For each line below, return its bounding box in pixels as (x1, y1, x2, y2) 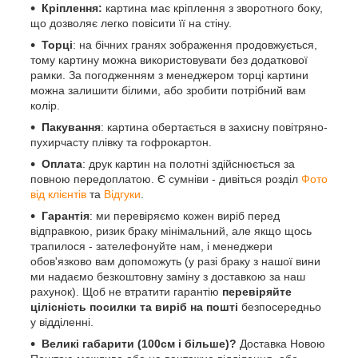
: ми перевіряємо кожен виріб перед (89, 209, 280, 223)
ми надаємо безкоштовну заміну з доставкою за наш (30, 270, 305, 284)
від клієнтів (30, 188, 86, 201)
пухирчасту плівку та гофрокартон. (30, 136, 212, 149)
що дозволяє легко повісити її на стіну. (30, 17, 232, 30)
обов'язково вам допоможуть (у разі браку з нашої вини (30, 255, 320, 268)
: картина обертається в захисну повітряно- (101, 121, 328, 134)
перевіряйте (222, 285, 292, 299)
